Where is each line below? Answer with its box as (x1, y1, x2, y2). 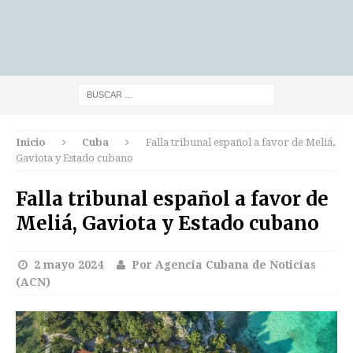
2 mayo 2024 (33, 258, 103, 271)
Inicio (16, 136, 46, 148)
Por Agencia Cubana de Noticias (132, 258, 316, 271)
